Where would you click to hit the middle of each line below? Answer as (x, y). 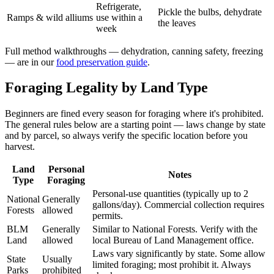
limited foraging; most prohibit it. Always (172, 265)
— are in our (29, 62)
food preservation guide (102, 62)
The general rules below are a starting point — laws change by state (135, 125)
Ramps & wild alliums (50, 17)
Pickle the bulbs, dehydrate (210, 12)
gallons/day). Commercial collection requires (178, 205)
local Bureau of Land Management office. (173, 240)
